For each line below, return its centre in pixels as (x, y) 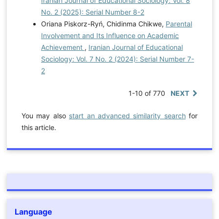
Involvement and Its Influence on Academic (110, 35)
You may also (45, 115)
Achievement (63, 47)
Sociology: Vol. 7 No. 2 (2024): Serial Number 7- (117, 59)
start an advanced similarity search (127, 115)
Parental (179, 23)
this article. (39, 127)
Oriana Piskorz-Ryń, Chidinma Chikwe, (103, 23)
